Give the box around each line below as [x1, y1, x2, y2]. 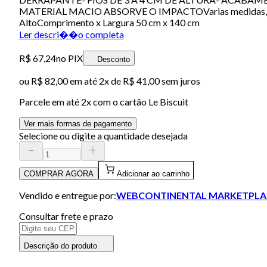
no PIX [56, 52, 83, 64]
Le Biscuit [148, 95, 188, 107]
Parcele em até [19, 95, 81, 107]
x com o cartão [86, 95, 148, 107]
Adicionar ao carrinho [117, 169, 190, 178]
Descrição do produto [24, 241, 97, 250]
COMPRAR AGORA [24, 169, 94, 178]
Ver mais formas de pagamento [24, 119, 132, 128]
